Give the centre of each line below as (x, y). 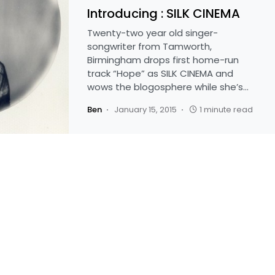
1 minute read (226, 110)
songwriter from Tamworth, (149, 46)
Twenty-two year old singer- (153, 33)
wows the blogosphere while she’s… (168, 87)
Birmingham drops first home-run (163, 60)
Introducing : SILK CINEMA (164, 14)
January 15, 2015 (145, 110)
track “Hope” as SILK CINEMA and (160, 73)
